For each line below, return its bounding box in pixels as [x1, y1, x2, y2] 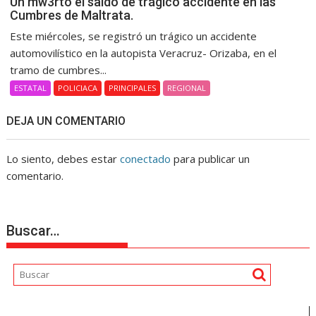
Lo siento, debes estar [6, 151, 121, 166]
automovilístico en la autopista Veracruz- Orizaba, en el [10, 45, 277, 60]
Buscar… [6, 221, 61, 239]
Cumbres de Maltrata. [10, 7, 134, 23]
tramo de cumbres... [10, 62, 107, 77]
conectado [120, 151, 171, 166]
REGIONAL [167, 82, 207, 93]
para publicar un [171, 151, 250, 166]
